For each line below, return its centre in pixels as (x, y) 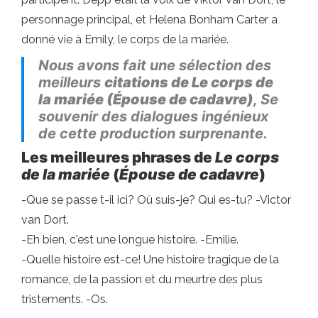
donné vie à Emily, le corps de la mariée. (125, 40)
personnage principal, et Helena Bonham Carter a (149, 20)
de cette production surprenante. (153, 134)
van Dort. (45, 220)
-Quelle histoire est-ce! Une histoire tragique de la (150, 260)
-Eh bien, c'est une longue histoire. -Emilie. (130, 240)
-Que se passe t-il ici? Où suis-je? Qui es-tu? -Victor (156, 200)
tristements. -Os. (65, 300)
